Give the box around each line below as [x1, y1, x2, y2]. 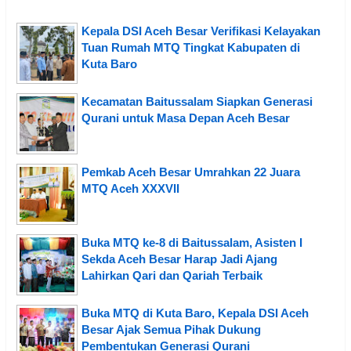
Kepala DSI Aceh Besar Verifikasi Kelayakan [81, 24, 320, 38]
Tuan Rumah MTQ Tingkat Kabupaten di [81, 40, 300, 54]
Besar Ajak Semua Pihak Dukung [81, 322, 261, 336]
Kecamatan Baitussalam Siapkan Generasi [81, 94, 313, 108]
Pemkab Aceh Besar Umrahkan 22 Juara [81, 165, 300, 179]
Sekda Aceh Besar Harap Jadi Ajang [81, 251, 277, 266]
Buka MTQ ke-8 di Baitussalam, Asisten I [81, 235, 302, 249]
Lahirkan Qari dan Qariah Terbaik [81, 268, 262, 282]
